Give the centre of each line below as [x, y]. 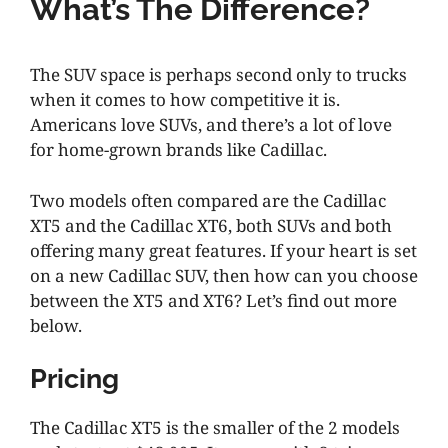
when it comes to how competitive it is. [185, 100]
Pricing [74, 379]
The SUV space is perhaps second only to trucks [218, 75]
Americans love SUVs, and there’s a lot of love [211, 125]
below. [56, 325]
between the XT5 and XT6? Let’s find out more [213, 300]
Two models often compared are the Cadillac [208, 200]
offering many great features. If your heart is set [223, 250]
